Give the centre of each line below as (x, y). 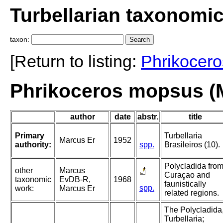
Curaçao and (187, 175)
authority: (33, 145)
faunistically (185, 184)
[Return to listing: (75, 61)
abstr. (148, 117)
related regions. (192, 193)
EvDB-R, (75, 180)
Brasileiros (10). (192, 145)
